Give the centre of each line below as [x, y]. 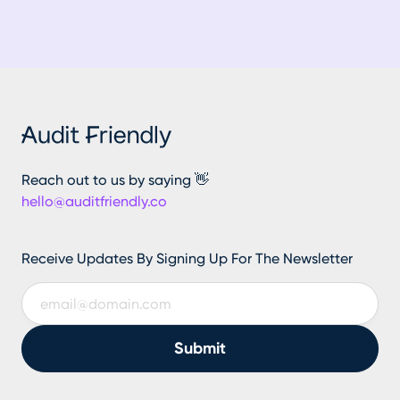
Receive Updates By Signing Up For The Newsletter [187, 259]
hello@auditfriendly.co [94, 202]
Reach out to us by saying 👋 [115, 180]
